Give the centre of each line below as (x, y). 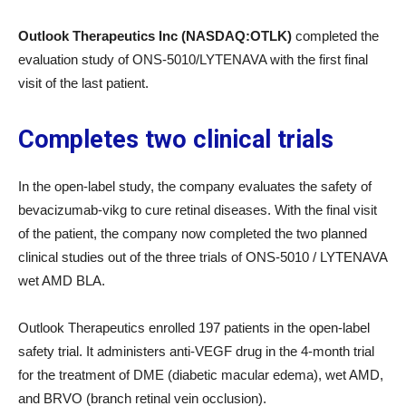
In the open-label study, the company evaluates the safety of (195, 186)
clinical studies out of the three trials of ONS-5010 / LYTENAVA (203, 257)
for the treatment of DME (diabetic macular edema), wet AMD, (201, 375)
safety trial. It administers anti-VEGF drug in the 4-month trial (196, 351)
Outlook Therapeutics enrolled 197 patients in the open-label (194, 328)
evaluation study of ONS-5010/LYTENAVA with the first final (193, 59)
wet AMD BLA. (62, 280)
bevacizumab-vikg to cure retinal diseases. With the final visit (198, 210)
